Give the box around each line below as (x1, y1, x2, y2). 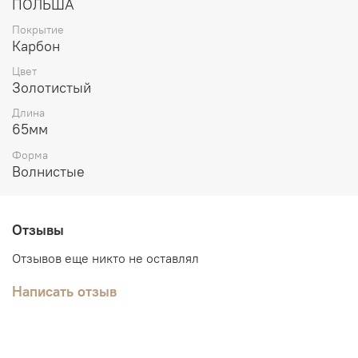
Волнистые (12, 161, 85, 181)
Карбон (12, 36, 60, 55)
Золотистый (12, 78, 91, 97)
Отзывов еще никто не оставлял (12, 249, 199, 266)
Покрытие (12, 22, 64, 37)
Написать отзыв (12, 281, 117, 300)
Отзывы (12, 220, 64, 239)
